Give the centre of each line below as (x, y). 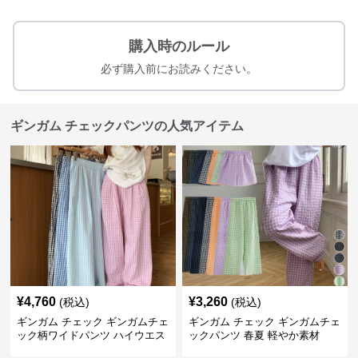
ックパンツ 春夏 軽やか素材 (254, 335)
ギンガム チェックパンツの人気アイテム (127, 126)
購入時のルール (179, 46)
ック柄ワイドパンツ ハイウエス (91, 335)
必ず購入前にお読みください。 (179, 69)
